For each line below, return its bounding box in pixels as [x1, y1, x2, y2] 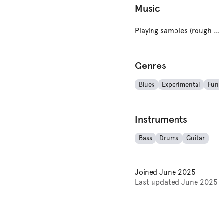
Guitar [186, 134, 205, 143]
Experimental [162, 81, 200, 89]
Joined [135, 168, 159, 177]
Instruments [135, 113, 187, 126]
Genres [135, 59, 166, 72]
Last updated [135, 178, 181, 187]
